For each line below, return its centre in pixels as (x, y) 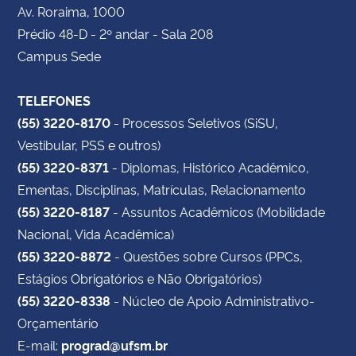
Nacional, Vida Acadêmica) (96, 234)
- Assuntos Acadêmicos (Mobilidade (217, 212)
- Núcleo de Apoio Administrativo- (213, 301)
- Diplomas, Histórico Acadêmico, (209, 167)
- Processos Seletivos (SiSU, (194, 123)
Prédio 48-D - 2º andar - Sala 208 (115, 34)
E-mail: (39, 345)
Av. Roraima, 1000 (71, 12)
